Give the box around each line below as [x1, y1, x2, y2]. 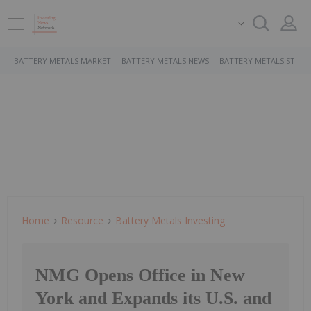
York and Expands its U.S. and [35, 288, 271, 309]
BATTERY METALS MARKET [14, 56, 111, 66]
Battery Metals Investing [115, 214, 225, 227]
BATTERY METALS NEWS [121, 56, 209, 66]
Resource [61, 214, 103, 227]
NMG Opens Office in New [35, 265, 245, 286]
